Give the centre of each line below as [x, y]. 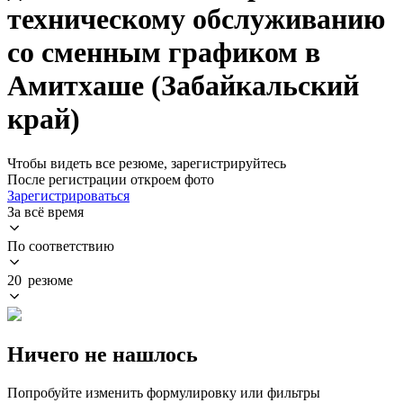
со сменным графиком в [164, 53]
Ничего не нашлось [103, 354]
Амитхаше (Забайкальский [183, 86]
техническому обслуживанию [196, 19]
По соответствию [61, 246]
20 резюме [40, 280]
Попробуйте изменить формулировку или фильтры [164, 392]
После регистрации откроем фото [111, 179]
